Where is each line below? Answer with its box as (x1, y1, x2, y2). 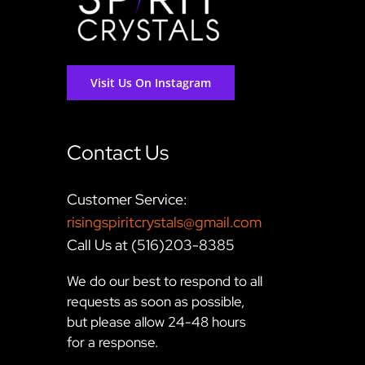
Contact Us (67, 139, 169, 166)
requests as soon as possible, (67, 292, 245, 310)
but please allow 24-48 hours (67, 312, 247, 331)
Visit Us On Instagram (90, 74, 212, 90)
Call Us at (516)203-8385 (67, 235, 235, 254)
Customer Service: (67, 189, 188, 209)
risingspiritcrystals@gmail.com (67, 212, 262, 231)
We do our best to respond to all (67, 271, 263, 290)
